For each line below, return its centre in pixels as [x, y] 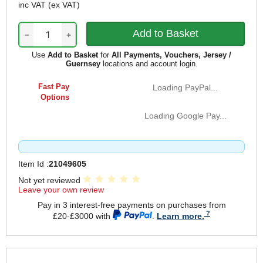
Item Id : [33, 164]
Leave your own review [61, 190]
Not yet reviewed [50, 181]
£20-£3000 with [83, 216]
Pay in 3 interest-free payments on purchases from [131, 205]
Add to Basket [73, 55]
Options [55, 97]
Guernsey [83, 64]
